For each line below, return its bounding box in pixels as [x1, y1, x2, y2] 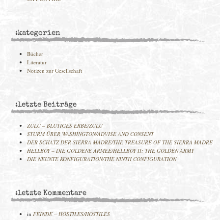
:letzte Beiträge [15, 101, 77, 109]
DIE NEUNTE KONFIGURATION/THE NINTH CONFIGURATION [27, 155, 176, 163]
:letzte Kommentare [15, 190, 86, 197]
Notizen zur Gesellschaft [27, 67, 82, 74]
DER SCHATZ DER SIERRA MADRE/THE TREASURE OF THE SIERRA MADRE [27, 138, 213, 146]
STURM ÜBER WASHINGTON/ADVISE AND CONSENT [27, 130, 154, 137]
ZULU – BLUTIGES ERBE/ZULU [27, 122, 103, 129]
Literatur [27, 58, 47, 66]
